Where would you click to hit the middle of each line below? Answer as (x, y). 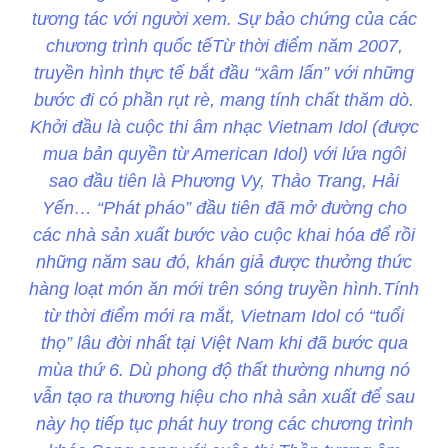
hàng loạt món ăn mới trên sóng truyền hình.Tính (224, 289)
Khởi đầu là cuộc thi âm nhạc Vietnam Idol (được (224, 127)
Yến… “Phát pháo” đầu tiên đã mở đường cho (224, 208)
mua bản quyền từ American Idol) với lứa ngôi (224, 154)
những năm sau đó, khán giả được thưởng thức (224, 262)
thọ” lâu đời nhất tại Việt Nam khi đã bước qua (224, 343)
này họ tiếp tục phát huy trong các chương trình (224, 424)
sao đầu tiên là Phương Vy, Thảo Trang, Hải (224, 181)
